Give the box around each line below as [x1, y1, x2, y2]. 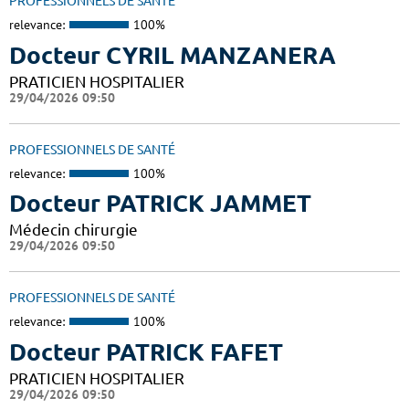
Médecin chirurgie [9, 221, 138, 239]
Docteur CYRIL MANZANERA [9, 41, 336, 68]
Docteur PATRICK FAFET [9, 338, 283, 365]
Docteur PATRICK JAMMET [9, 190, 311, 217]
